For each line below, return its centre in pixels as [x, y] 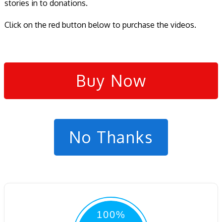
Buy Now [111, 80]
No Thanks [111, 137]
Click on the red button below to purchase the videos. [100, 25]
